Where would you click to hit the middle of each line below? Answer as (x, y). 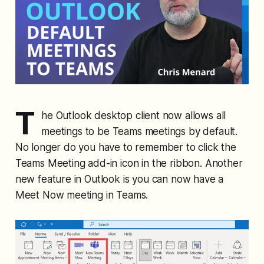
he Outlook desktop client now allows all (134, 116)
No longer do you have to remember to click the (126, 148)
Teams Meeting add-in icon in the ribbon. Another (129, 164)
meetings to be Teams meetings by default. (140, 132)
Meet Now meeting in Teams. (82, 195)
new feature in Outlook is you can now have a (119, 179)
